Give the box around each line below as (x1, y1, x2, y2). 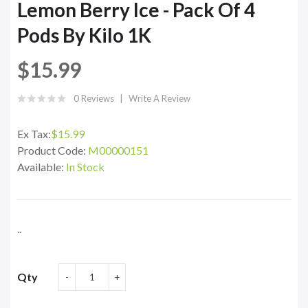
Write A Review (129, 93, 190, 104)
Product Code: (17, 144, 88, 157)
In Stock (66, 160, 104, 174)
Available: (17, 160, 66, 174)
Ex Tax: (17, 127, 51, 141)
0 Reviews (74, 93, 114, 104)
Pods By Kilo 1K (17, 23, 151, 47)
